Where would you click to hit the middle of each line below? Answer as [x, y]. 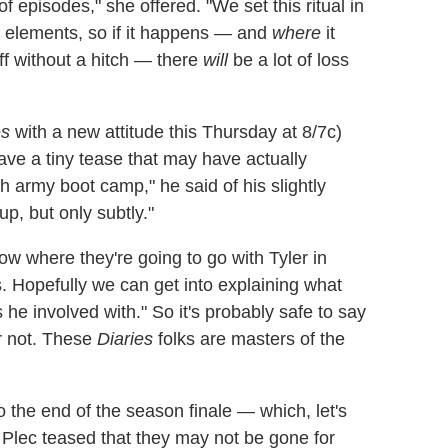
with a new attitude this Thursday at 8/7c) [176, 131]
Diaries [125, 338]
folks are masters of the [249, 338]
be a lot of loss [288, 59]
